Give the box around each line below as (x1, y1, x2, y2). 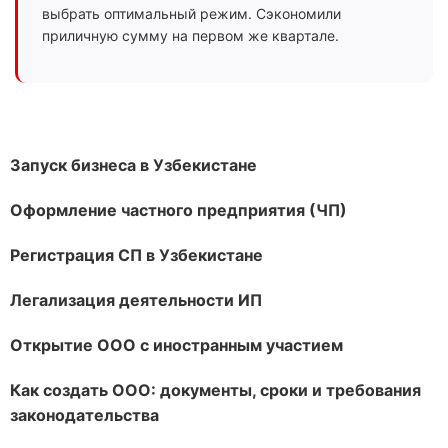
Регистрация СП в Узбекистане (10, 245, 263, 265)
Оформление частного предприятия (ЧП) (10, 200, 347, 220)
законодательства (10, 405, 159, 425)
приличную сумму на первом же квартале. (42, 27, 339, 44)
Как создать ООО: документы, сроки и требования (10, 380, 421, 400)
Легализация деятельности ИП (10, 290, 262, 310)
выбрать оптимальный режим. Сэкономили (42, 5, 341, 22)
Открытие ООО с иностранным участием (10, 335, 343, 355)
